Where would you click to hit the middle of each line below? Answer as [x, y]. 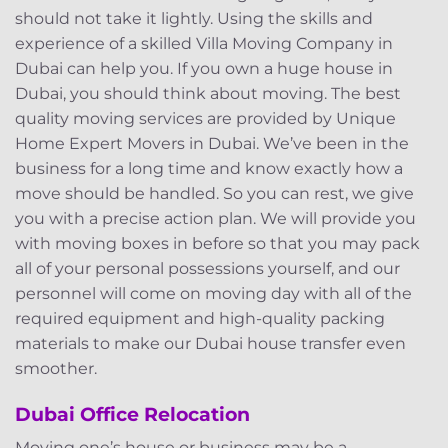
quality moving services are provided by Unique [205, 118]
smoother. [56, 368]
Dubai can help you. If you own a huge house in [204, 68]
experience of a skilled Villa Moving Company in [204, 43]
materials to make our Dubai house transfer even [210, 343]
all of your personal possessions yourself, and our [207, 268]
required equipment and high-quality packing [200, 318]
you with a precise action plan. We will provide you [215, 218]
